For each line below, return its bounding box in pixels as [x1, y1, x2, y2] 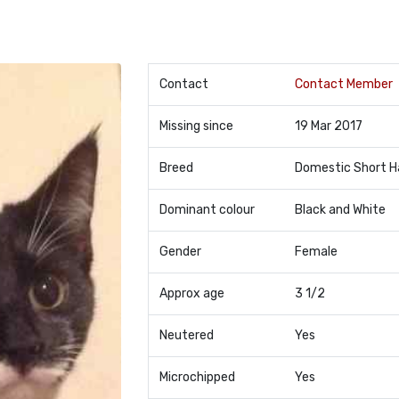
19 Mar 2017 [294, 118, 362, 134]
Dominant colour [159, 202, 255, 217]
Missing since [159, 118, 233, 134]
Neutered [159, 328, 214, 343]
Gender [159, 244, 201, 259]
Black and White [294, 202, 386, 217]
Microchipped [159, 370, 235, 385]
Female [294, 244, 338, 259]
